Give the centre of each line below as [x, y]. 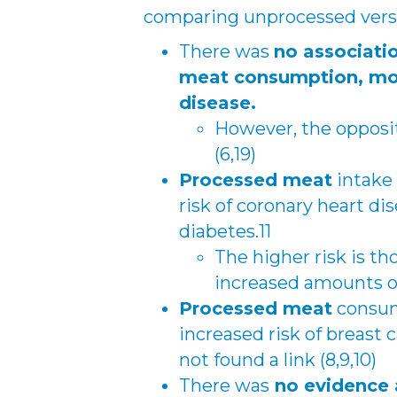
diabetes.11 [225, 231]
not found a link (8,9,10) [278, 360]
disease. [218, 103]
